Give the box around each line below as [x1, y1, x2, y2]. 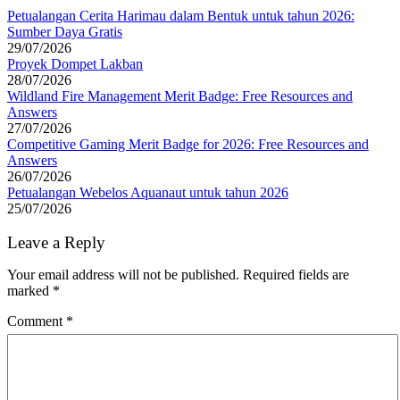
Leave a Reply [7, 233, 105, 253]
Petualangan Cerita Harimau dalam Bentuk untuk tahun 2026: [7, 7, 354, 23]
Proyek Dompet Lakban [7, 55, 143, 71]
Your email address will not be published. [7, 267, 239, 283]
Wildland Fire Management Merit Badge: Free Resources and [7, 87, 353, 104]
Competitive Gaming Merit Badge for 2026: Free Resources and [7, 136, 369, 152]
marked [7, 283, 53, 299]
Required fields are [243, 267, 349, 283]
